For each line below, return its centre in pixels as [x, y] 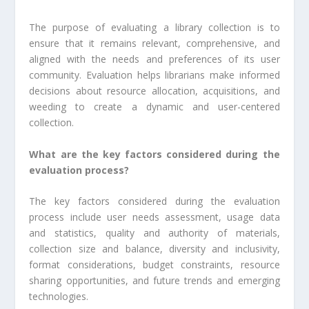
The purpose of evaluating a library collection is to [154, 28]
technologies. [59, 297]
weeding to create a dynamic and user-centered [154, 107]
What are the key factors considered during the [154, 154]
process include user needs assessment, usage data [154, 217]
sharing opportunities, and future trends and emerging [154, 281]
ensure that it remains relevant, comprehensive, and [154, 43]
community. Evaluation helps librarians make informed [154, 75]
